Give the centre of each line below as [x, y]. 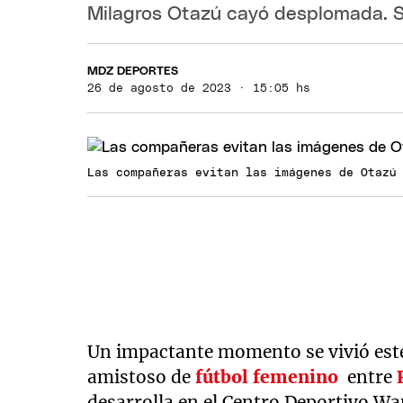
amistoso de [142, 377]
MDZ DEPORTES [133, 71]
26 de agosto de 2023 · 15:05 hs [199, 88]
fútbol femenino [267, 377]
